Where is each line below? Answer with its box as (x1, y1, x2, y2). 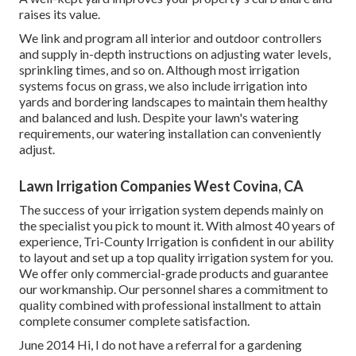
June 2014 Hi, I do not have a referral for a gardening (19, 337, 302, 353)
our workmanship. (19, 281, 118, 297)
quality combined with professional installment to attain (19, 297, 321, 313)
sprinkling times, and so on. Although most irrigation (19, 62, 300, 78)
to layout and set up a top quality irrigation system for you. (19, 250, 333, 265)
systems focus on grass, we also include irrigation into (19, 78, 308, 94)
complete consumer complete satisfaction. (19, 313, 250, 329)
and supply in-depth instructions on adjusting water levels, (19, 46, 331, 62)
